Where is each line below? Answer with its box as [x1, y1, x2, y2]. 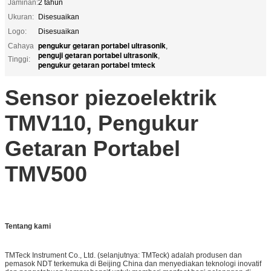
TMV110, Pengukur [5, 110, 198, 135]
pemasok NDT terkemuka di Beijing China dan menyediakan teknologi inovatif [5, 259, 261, 268]
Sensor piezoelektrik [5, 85, 217, 110]
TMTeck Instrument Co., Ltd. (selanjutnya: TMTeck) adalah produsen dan [5, 250, 242, 260]
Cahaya [8, 41, 34, 50]
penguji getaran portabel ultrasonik [38, 49, 158, 60]
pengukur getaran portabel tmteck [38, 59, 155, 70]
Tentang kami [5, 221, 51, 230]
